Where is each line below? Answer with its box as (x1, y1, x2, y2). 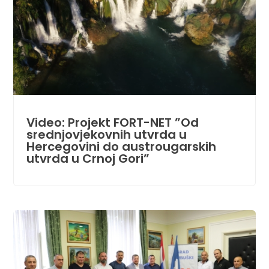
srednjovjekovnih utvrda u (26, 126, 187, 144)
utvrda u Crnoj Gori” (26, 150, 150, 168)
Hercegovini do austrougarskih (26, 138, 216, 156)
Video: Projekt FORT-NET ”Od (26, 114, 199, 131)
